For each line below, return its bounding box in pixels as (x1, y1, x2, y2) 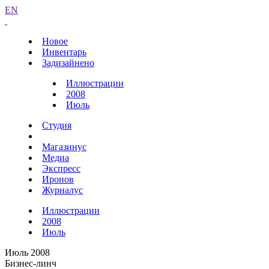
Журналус (42, 185, 83, 195)
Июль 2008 (5, 247, 50, 258)
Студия (42, 120, 71, 130)
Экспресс (42, 163, 80, 174)
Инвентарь (42, 47, 86, 57)
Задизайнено (42, 58, 94, 68)
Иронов (42, 174, 74, 184)
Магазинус (42, 142, 86, 152)
